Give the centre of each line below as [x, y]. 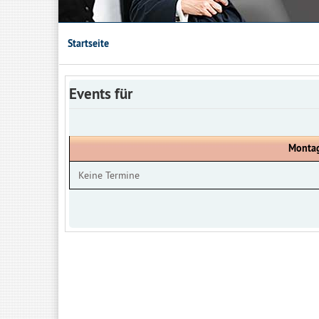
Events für [101, 94]
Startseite [88, 43]
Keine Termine [109, 175]
